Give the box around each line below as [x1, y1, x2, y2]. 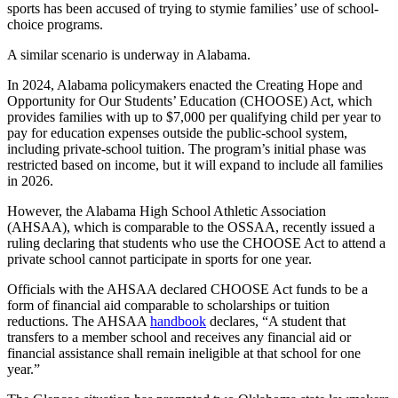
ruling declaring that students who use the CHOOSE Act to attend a [7, 235, 386, 251]
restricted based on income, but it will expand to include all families [7, 156, 383, 172]
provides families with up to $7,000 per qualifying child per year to [7, 108, 381, 124]
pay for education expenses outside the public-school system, [7, 124, 347, 140]
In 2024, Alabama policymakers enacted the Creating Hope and [7, 76, 362, 92]
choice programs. [7, 16, 103, 32]
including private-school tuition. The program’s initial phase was [7, 140, 366, 156]
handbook [150, 313, 206, 329]
